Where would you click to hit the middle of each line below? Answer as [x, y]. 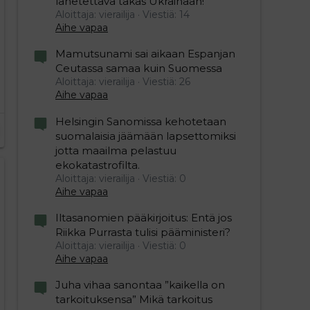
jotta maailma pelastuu [116, 150]
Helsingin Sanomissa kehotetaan [141, 121]
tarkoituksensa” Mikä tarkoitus [134, 300]
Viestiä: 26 [166, 82]
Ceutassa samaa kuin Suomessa [139, 69]
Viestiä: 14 [166, 14]
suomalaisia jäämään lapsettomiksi [146, 136]
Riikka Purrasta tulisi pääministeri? [143, 232]
